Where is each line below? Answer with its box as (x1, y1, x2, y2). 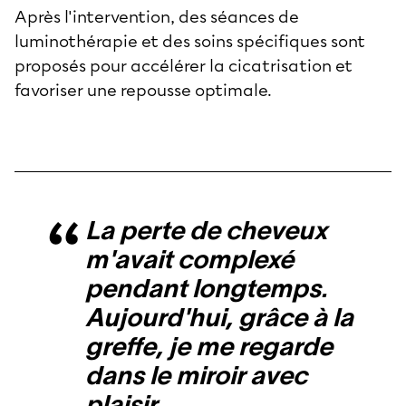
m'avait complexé (85, 244, 294, 274)
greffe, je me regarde (85, 331, 333, 361)
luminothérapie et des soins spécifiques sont (14, 31, 365, 52)
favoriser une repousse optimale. (14, 80, 272, 101)
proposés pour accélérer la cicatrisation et (14, 55, 353, 76)
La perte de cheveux (85, 215, 327, 245)
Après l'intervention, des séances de (14, 6, 299, 27)
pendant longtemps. (85, 273, 327, 303)
